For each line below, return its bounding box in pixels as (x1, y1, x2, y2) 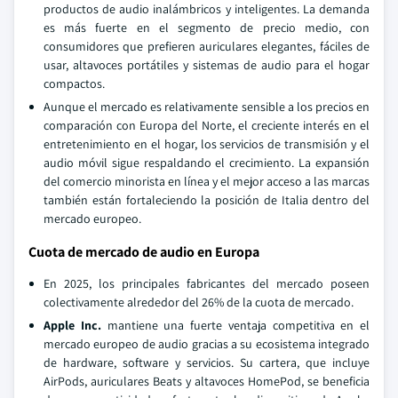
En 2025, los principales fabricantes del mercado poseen (44, 275, 370, 291)
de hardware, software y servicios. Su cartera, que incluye (44, 354, 370, 370)
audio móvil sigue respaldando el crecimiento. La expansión (44, 154, 370, 171)
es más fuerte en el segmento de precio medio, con (44, 19, 370, 36)
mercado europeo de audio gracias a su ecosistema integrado (44, 335, 370, 352)
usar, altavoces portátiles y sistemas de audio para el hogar (44, 56, 370, 73)
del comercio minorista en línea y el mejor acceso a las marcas (44, 172, 370, 189)
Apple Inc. (44, 316, 101, 333)
